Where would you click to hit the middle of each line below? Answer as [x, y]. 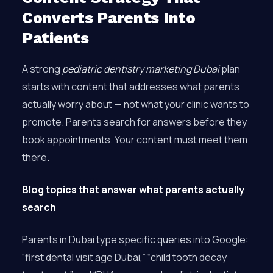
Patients [55, 38]
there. [36, 157]
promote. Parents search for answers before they [134, 122]
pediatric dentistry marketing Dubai [141, 69]
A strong [42, 69]
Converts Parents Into [109, 18]
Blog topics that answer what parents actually [133, 190]
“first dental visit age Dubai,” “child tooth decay [124, 257]
